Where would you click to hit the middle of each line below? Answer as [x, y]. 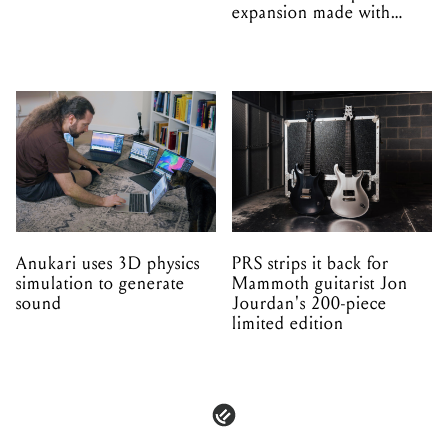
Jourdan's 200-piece [309, 303]
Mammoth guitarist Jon [320, 283]
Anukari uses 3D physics [108, 263]
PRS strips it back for [310, 263]
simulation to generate [100, 283]
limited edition [288, 323]
